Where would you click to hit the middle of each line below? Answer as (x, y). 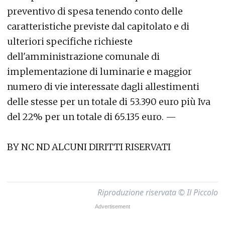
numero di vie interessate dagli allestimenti (103, 86)
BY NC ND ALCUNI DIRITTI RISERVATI (89, 147)
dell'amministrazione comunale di (83, 56)
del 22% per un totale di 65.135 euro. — (92, 117)
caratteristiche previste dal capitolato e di (98, 26)
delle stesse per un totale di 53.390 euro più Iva (109, 101)
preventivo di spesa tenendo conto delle (95, 11)
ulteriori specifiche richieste (70, 41)
